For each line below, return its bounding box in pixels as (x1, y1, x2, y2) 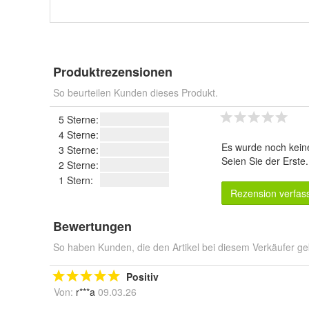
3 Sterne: (59, 143, 99, 157)
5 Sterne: (59, 112, 99, 126)
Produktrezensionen (53, 63, 172, 81)
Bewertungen (53, 217, 132, 235)
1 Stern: (59, 173, 93, 187)
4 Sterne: (59, 128, 99, 141)
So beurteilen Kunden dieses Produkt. (53, 86, 218, 99)
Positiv (126, 270, 159, 283)
